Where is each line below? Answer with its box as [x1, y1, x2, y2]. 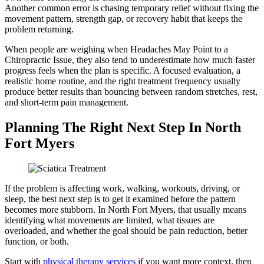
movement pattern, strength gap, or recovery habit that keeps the [5, 14, 242, 24]
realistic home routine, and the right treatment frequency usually [5, 76, 240, 87]
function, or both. [5, 236, 69, 247]
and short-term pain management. [5, 97, 128, 108]
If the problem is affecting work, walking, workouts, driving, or [5, 183, 240, 194]
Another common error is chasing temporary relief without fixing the [5, 3, 259, 14]
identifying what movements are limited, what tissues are [5, 215, 214, 226]
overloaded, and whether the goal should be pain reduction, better [5, 226, 247, 236]
